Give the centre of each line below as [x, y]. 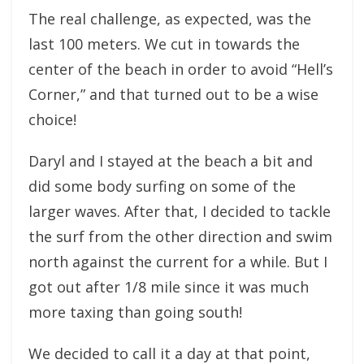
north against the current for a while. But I [178, 262]
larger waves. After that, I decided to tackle [180, 211]
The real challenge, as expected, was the [170, 19]
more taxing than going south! [135, 312]
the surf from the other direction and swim [180, 236]
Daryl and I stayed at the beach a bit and [171, 161]
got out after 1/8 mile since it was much [169, 287]
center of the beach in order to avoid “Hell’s [181, 69]
